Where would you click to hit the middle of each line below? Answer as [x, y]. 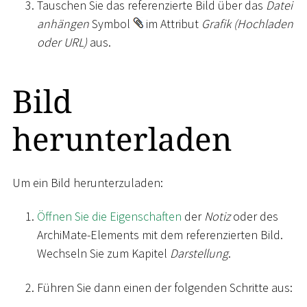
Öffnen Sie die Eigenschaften [109, 217]
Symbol [111, 24]
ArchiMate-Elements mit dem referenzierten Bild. [160, 235]
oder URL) [62, 42]
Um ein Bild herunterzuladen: [88, 182]
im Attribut [172, 24]
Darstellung [199, 254]
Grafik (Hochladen [247, 24]
